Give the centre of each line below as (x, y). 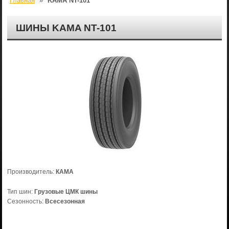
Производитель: (31, 172)
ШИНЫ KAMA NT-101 (66, 28)
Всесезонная (65, 201)
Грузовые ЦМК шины (66, 192)
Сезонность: (26, 201)
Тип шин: (20, 192)
